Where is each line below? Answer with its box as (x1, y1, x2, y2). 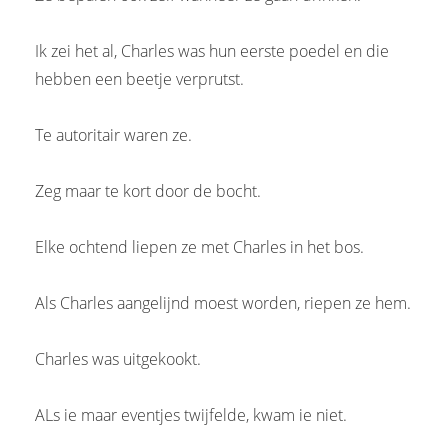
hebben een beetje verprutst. (35, 67, 244, 90)
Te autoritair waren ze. (35, 123, 192, 146)
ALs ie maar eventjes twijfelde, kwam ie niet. (35, 403, 347, 426)
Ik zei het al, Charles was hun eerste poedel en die (35, 39, 389, 62)
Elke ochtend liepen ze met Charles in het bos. (35, 235, 364, 258)
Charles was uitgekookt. (35, 347, 201, 370)
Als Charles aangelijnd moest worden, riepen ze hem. (35, 291, 411, 314)
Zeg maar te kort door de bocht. (35, 179, 261, 202)
